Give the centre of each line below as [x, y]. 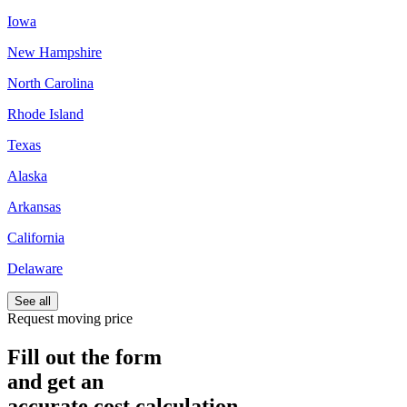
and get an [55, 381]
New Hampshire [55, 52]
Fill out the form [84, 357]
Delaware [35, 268]
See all [33, 301]
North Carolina [50, 83]
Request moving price [70, 318]
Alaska [27, 175]
